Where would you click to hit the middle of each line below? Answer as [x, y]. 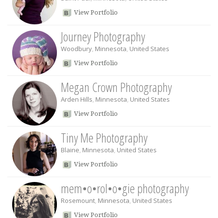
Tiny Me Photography [104, 138]
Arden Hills [77, 99]
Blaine [70, 150]
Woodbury [76, 49]
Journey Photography [103, 36]
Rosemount [78, 200]
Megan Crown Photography [116, 87]
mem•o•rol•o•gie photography [125, 188]
